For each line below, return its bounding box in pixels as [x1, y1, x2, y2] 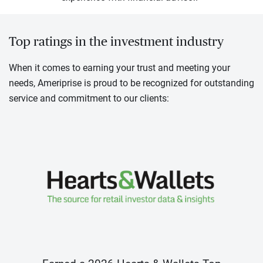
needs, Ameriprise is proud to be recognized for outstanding [9, 77, 254, 89]
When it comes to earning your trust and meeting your [9, 62, 230, 73]
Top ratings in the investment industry [9, 35, 224, 48]
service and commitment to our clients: [9, 93, 169, 104]
